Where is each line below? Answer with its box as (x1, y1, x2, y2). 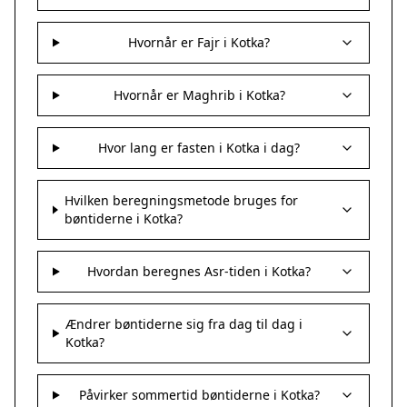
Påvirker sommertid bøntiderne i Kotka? (78, 386, 320, 403)
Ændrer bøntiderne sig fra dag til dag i (65, 315, 303, 333)
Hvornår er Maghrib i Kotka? (113, 86, 285, 104)
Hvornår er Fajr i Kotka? (128, 34, 271, 51)
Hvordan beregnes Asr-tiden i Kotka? (87, 263, 312, 280)
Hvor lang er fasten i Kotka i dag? (98, 139, 301, 156)
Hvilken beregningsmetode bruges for (64, 192, 298, 209)
